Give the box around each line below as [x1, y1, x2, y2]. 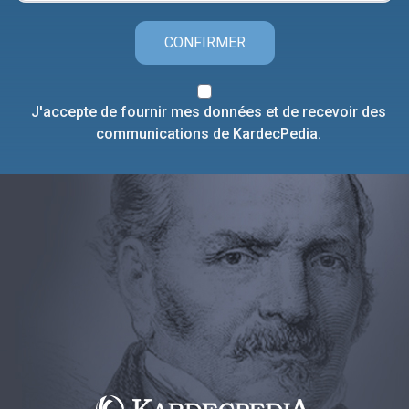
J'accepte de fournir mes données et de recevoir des [30, 102, 386, 121]
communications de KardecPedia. [95, 124, 321, 142]
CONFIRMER [163, 33, 246, 51]
